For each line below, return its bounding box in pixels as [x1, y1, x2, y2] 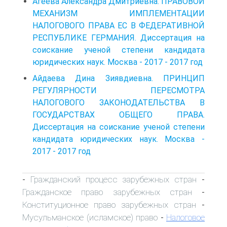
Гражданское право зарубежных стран [22, 186, 192, 197]
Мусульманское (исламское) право [22, 212, 158, 222]
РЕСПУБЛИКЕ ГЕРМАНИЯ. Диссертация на [32, 32, 205, 43]
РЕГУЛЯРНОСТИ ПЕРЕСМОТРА [32, 85, 205, 95]
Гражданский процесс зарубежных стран [30, 174, 197, 184]
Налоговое [166, 212, 205, 222]
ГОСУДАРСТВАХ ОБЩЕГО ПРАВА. [32, 109, 205, 120]
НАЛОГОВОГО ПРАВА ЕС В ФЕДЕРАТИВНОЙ [32, 20, 205, 30]
